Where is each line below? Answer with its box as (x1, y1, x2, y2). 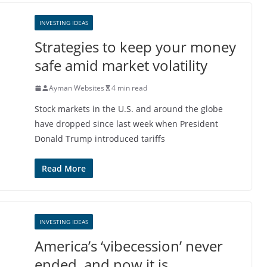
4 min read (111, 83, 147, 93)
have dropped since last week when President (35, 118, 218, 129)
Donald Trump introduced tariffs (35, 133, 165, 144)
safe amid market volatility (35, 55, 207, 75)
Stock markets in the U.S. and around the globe (35, 103, 223, 114)
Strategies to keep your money (35, 37, 236, 57)
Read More (42, 163, 86, 174)
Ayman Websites (49, 83, 104, 93)
